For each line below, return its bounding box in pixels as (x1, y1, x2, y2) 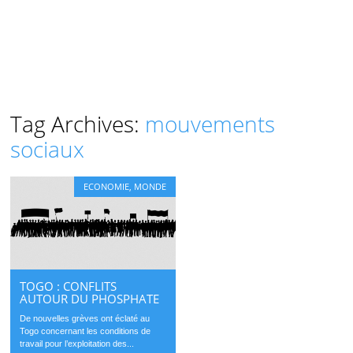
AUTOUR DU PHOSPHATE (20, 290, 160, 307)
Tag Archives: (10, 109, 146, 139)
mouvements (145, 109, 276, 139)
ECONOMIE (84, 180, 130, 192)
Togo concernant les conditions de (20, 325, 151, 336)
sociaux (10, 134, 85, 164)
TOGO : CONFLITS (20, 277, 117, 294)
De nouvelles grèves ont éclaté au (20, 313, 150, 323)
